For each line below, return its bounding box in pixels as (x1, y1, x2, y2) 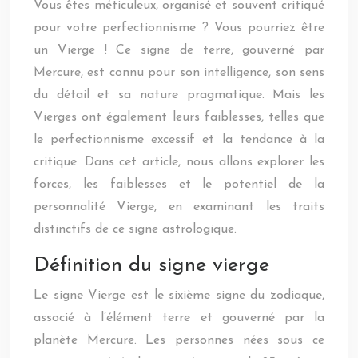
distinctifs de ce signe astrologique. (34, 223, 237, 236)
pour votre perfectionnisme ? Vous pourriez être (34, 22, 324, 34)
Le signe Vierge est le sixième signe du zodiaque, (34, 289, 324, 302)
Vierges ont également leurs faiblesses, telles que (34, 111, 324, 124)
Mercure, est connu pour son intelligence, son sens (34, 66, 324, 79)
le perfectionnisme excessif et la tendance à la (34, 133, 324, 146)
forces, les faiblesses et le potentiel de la (34, 178, 324, 191)
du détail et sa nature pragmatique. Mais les (34, 89, 324, 101)
